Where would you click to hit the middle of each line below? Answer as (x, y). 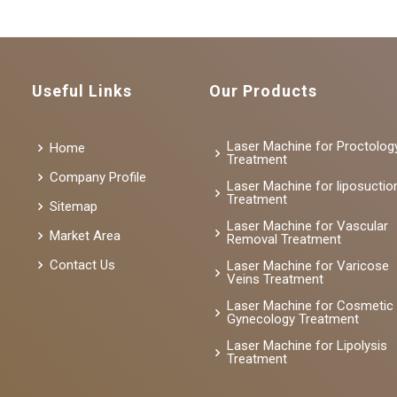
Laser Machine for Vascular (307, 226)
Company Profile (98, 177)
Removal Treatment (284, 240)
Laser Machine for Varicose (308, 266)
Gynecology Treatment (293, 319)
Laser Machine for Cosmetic (310, 306)
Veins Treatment (275, 280)
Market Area (85, 235)
